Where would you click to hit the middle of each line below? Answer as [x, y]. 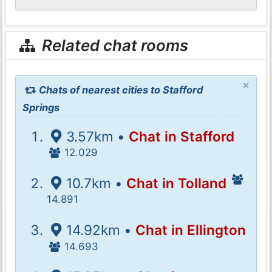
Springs [41, 107]
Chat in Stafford [181, 136]
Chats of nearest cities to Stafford [120, 90]
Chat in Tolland [176, 183]
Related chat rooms [114, 46]
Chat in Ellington [190, 230]
